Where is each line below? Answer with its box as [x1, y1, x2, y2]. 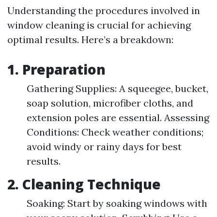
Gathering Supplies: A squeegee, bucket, [27, 82, 208, 94]
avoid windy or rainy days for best [27, 140, 182, 153]
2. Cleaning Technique [7, 175, 161, 193]
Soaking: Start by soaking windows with [27, 197, 207, 209]
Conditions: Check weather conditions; [27, 126, 203, 138]
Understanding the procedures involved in [7, 4, 200, 16]
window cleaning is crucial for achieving [7, 19, 191, 31]
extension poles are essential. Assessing [27, 111, 209, 124]
